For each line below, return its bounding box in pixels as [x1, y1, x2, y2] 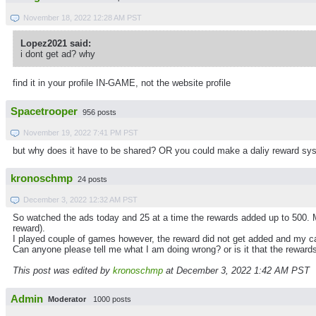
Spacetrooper [11, 105, 78, 117]
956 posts [83, 107, 116, 116]
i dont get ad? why [20, 49, 95, 60]
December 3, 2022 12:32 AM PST [23, 195, 138, 205]
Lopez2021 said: [20, 38, 91, 49]
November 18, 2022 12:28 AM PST [23, 13, 142, 23]
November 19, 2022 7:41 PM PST [23, 128, 138, 137]
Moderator [48, 295, 86, 304]
